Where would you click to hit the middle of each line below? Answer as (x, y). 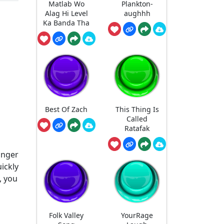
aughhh (137, 13)
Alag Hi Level (66, 13)
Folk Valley (66, 215)
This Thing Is (137, 109)
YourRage (137, 215)
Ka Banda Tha (66, 22)
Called (137, 119)
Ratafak (137, 128)
